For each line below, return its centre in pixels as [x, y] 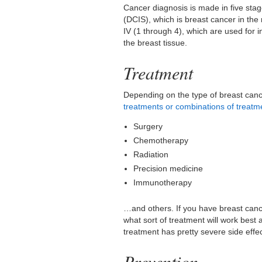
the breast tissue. [156, 43]
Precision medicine [168, 169]
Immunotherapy [163, 183]
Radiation [151, 155]
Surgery [148, 127]
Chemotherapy [161, 141]
